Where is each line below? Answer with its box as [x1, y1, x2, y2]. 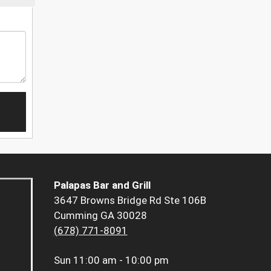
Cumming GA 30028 [53, 209, 147, 222]
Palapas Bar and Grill [53, 179, 151, 192]
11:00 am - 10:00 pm [73, 254, 169, 267]
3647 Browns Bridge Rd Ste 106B [53, 194, 206, 207]
